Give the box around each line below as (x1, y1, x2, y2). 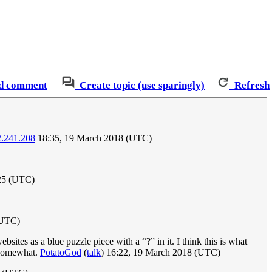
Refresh (234, 80, 270, 92)
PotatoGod (40, 247, 81, 258)
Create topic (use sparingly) (80, 80, 205, 92)
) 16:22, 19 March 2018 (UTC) (101, 247, 220, 258)
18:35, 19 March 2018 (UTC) (35, 133, 152, 144)
